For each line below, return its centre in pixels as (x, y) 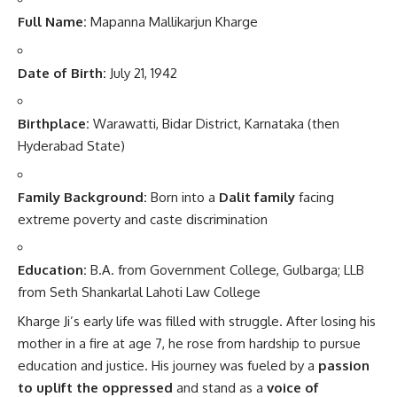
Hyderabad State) (71, 146)
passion (344, 365)
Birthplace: (54, 124)
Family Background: (82, 197)
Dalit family (257, 197)
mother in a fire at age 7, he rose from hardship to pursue (189, 343)
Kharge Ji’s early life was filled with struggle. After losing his (197, 321)
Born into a (183, 197)
